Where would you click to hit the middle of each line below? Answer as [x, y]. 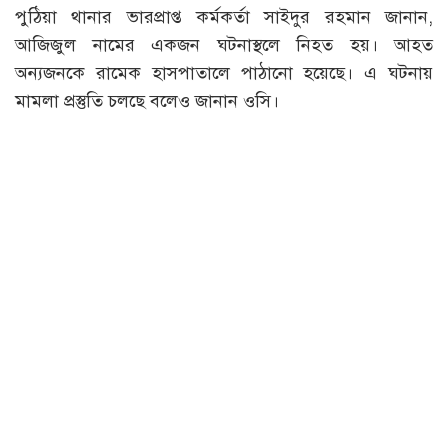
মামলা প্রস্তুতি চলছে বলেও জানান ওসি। [147, 101]
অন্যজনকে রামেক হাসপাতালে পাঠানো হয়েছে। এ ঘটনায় [224, 73]
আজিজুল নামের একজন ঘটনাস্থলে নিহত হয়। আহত [224, 45]
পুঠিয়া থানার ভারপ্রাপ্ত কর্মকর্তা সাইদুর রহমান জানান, [224, 17]
